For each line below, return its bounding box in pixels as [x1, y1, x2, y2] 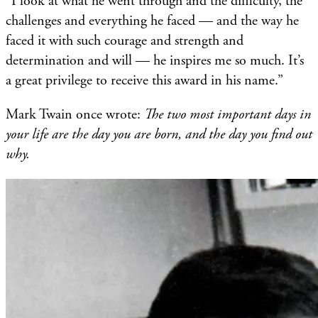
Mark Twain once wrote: [6, 105, 144, 124]
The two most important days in [144, 105, 311, 124]
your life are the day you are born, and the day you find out [6, 125, 312, 143]
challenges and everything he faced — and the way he [6, 11, 299, 30]
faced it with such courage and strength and [6, 31, 243, 50]
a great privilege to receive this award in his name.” [6, 71, 283, 89]
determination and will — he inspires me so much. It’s [6, 51, 304, 70]
